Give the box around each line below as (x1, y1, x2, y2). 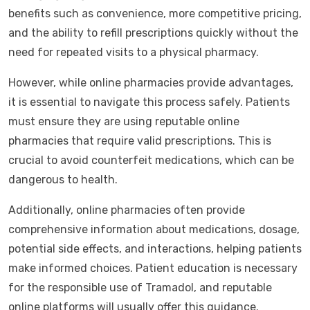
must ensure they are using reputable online (8, 115, 239, 128)
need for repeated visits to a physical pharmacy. (8, 46, 259, 59)
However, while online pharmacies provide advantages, (8, 76, 293, 89)
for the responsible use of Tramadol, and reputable (8, 281, 272, 294)
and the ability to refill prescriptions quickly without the (8, 26, 298, 39)
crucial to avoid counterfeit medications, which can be (8, 154, 294, 167)
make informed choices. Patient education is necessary (8, 262, 298, 275)
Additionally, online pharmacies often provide (8, 203, 245, 217)
